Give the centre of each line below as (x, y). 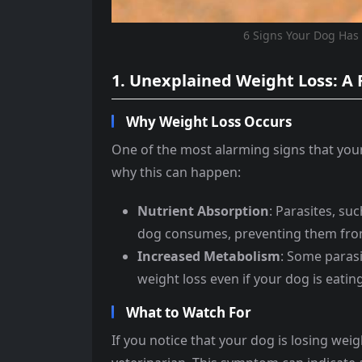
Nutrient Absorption (203, 211)
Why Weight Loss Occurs (209, 122)
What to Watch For (189, 313)
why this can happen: (176, 173)
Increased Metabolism (209, 257)
